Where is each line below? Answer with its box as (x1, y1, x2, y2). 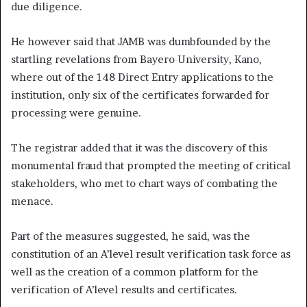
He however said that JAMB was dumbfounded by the (11, 34, 271, 48)
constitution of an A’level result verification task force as (11, 247, 291, 260)
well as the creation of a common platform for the (11, 265, 258, 278)
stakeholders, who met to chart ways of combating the (11, 176, 278, 190)
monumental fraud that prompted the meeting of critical (11, 158, 291, 172)
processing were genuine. (11, 106, 141, 119)
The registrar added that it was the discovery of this (11, 140, 267, 154)
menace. (11, 194, 53, 208)
